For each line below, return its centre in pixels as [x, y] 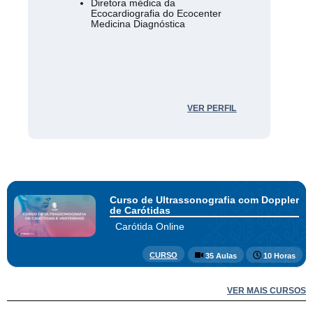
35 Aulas [221, 256]
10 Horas [279, 256]
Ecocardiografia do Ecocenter [156, 14]
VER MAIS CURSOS [267, 291]
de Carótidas [140, 211]
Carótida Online [150, 227]
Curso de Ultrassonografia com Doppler [204, 200]
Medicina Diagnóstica [138, 24]
